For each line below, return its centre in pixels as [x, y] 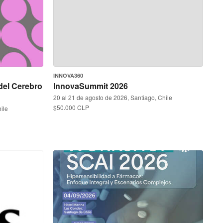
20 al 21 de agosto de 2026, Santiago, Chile [113, 97]
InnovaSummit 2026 [91, 86]
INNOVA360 [68, 75]
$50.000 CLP [71, 107]
